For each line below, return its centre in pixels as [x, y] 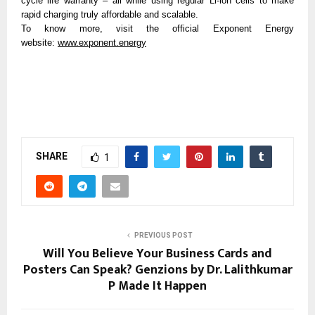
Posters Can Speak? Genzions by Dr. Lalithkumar [157, 270]
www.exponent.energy [102, 43]
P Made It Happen [157, 287]
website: [39, 43]
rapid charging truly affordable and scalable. [111, 15]
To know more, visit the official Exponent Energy [157, 29]
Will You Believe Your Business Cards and [157, 254]
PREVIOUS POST [163, 236]
